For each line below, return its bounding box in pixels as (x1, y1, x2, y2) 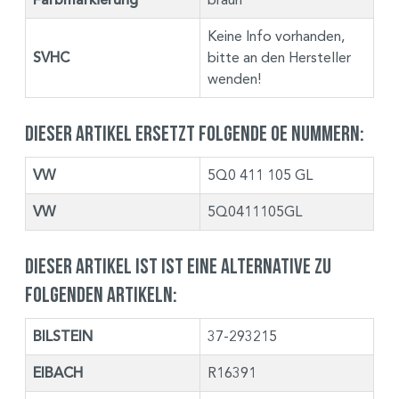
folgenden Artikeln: (25, 282, 177, 305)
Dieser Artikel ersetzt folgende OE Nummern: (25, 121, 364, 144)
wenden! (208, 69, 261, 87)
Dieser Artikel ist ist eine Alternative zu (25, 254, 331, 277)
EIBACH (33, 363, 83, 382)
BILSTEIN (33, 327, 93, 346)
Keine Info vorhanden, (208, 27, 345, 45)
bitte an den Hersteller (208, 48, 351, 66)
